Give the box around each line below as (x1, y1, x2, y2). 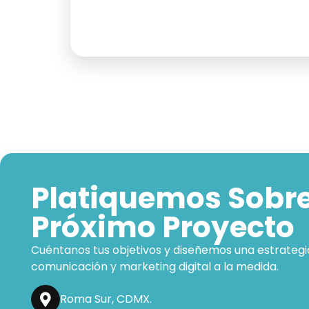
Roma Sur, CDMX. (60, 291, 152, 308)
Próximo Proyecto (31, 206, 295, 248)
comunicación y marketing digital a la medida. (31, 258, 279, 275)
